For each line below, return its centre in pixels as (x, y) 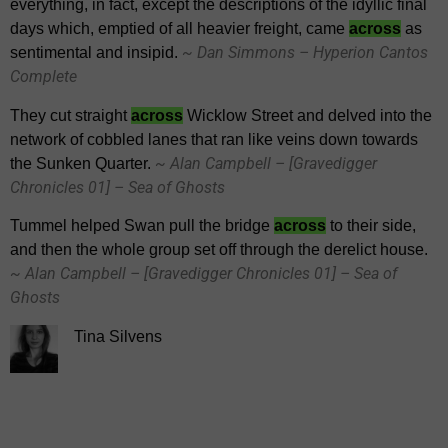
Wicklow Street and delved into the (307, 115)
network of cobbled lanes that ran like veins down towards (214, 139)
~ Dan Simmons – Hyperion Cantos (305, 53)
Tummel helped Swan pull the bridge (142, 226)
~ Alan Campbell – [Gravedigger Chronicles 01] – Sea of (203, 274)
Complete (43, 77)
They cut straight (70, 115)
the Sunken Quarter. (82, 163)
